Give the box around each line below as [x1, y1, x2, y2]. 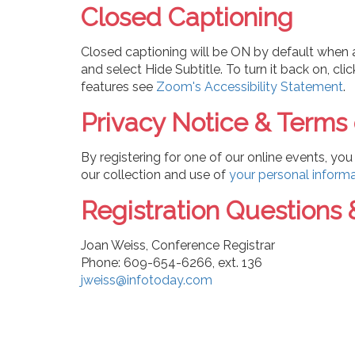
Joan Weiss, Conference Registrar [81, 237, 275, 253]
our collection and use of [81, 166, 229, 182]
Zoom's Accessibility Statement [156, 78, 343, 94]
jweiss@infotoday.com [81, 272, 212, 288]
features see [81, 78, 156, 94]
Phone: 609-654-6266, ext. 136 [81, 254, 262, 270]
